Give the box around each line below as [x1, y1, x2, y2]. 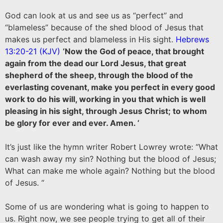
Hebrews [176, 34, 209, 44]
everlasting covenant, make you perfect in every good [5, 82, 215, 92]
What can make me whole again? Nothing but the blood [5, 166, 215, 176]
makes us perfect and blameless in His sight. [5, 34, 173, 44]
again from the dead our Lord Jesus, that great [5, 58, 186, 68]
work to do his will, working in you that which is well [5, 94, 206, 104]
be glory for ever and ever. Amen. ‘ [5, 118, 139, 128]
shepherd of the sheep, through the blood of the [5, 70, 193, 80]
